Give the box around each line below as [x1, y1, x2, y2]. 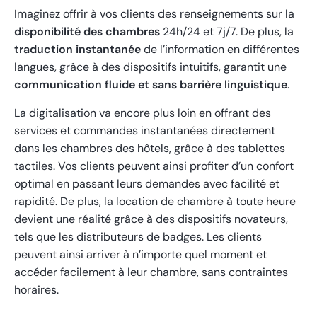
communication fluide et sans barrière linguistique [14, 77, 287, 93]
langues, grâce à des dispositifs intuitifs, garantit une [14, 59, 287, 75]
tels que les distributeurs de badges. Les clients [14, 229, 262, 245]
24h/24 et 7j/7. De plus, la [160, 24, 294, 40]
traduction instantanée [14, 42, 141, 57]
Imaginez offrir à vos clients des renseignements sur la [14, 6, 294, 22]
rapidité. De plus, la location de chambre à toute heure [14, 194, 296, 209]
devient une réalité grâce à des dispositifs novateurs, [14, 212, 288, 227]
